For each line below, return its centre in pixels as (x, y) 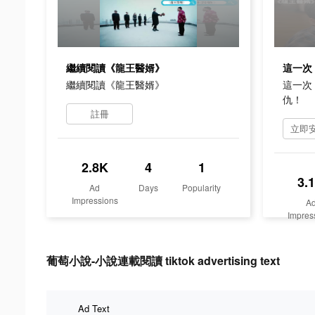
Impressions (95, 200)
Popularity (202, 187)
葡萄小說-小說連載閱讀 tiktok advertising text (163, 260)
